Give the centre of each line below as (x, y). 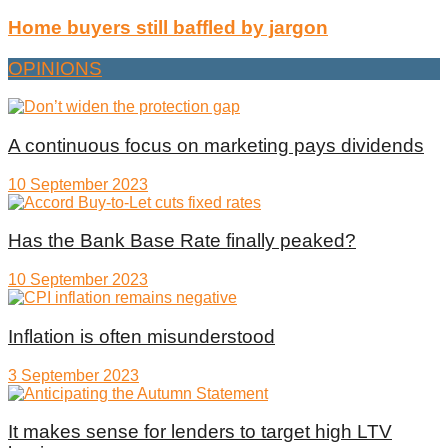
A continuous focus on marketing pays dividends (216, 145)
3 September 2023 (73, 375)
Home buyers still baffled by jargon (168, 27)
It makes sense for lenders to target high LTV (200, 432)
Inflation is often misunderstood (141, 336)
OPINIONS (55, 68)
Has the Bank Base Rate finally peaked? (182, 241)
